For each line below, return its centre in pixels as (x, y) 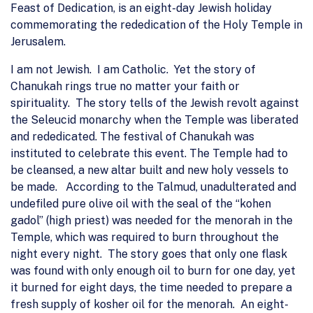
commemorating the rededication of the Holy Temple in (156, 24)
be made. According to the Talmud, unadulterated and (153, 187)
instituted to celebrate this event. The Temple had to (149, 153)
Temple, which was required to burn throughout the (145, 237)
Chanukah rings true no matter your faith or (125, 86)
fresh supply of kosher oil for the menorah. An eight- (150, 304)
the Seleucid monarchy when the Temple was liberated (154, 119)
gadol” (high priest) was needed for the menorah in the (152, 220)
